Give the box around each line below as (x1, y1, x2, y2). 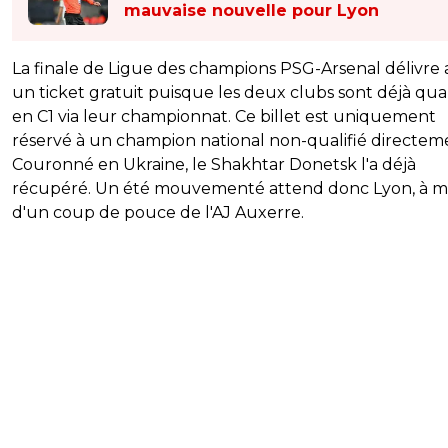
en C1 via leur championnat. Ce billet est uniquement (12, 107, 436, 127)
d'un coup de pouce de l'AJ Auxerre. (12, 203, 304, 223)
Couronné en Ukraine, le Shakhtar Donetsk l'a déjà (12, 155, 416, 175)
